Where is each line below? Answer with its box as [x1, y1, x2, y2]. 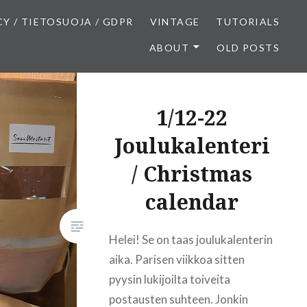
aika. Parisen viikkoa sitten [109, 251, 245, 267]
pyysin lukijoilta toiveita [109, 271, 231, 286]
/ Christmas [132, 159, 252, 188]
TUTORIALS [216, 16, 280, 27]
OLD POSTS [217, 42, 280, 53]
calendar [145, 187, 238, 216]
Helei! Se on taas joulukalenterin [109, 232, 273, 247]
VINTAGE [149, 16, 200, 27]
